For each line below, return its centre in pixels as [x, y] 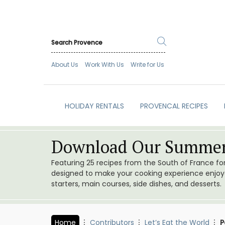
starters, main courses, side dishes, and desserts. [136, 184]
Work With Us [104, 65]
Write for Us [147, 65]
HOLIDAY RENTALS [94, 106]
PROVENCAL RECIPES [174, 106]
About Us [65, 65]
